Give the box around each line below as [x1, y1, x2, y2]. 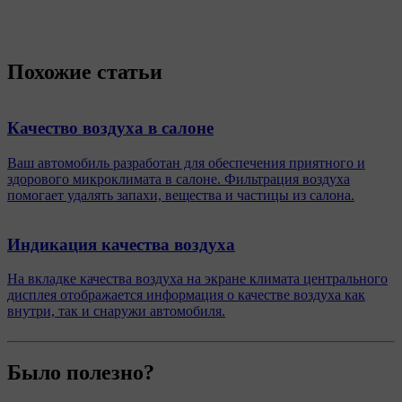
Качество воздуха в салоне [7, 118, 214, 138]
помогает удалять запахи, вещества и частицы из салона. [7, 188, 354, 204]
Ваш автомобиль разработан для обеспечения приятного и [7, 155, 365, 171]
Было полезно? [7, 361, 154, 385]
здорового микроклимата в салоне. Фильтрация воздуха [7, 171, 350, 188]
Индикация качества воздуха [7, 234, 235, 254]
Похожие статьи [7, 59, 162, 83]
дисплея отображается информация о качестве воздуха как [7, 287, 365, 303]
